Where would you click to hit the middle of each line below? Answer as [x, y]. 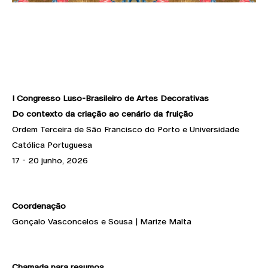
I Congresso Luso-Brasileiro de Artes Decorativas [110, 98]
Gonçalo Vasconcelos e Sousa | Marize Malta [102, 221]
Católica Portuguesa [52, 144]
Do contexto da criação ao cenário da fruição [103, 113]
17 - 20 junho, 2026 [50, 160]
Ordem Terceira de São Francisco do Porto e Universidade [126, 129]
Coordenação [39, 205]
